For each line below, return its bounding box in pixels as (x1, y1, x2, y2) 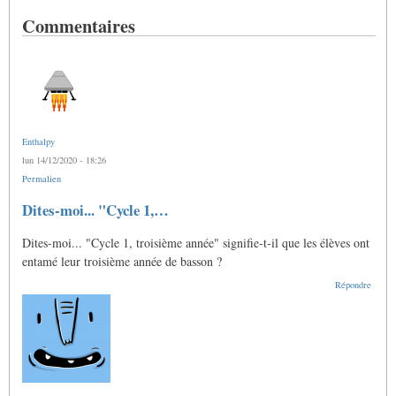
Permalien (22, 171, 61, 185)
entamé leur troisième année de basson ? (22, 253, 222, 270)
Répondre (334, 278, 371, 292)
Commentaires (22, 12, 135, 40)
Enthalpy (22, 134, 55, 148)
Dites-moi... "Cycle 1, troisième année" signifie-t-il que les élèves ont (22, 234, 369, 252)
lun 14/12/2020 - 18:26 (22, 153, 106, 166)
